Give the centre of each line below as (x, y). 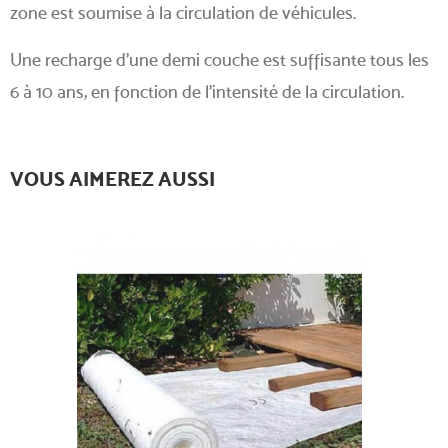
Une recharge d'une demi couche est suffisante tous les (219, 59)
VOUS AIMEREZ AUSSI (112, 178)
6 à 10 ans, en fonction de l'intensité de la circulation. (207, 91)
